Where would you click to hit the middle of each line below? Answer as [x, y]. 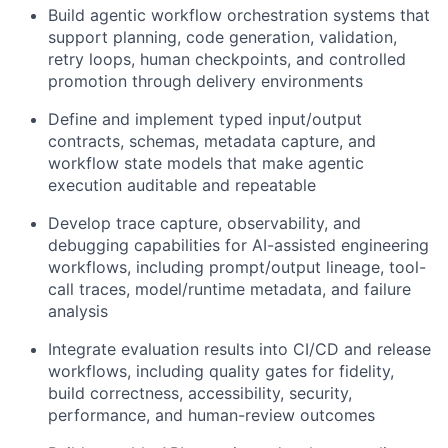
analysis [78, 311]
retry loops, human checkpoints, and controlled [227, 59]
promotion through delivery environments [205, 81]
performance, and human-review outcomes [211, 415]
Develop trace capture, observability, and [204, 223]
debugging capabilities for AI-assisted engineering [238, 245]
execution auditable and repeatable [182, 185]
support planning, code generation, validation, [222, 37]
